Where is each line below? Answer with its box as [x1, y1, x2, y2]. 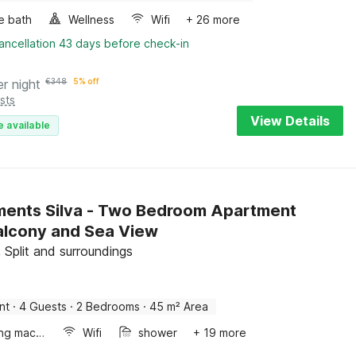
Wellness [68, 13, 115, 26]
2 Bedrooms [76, 300, 141, 313]
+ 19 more [193, 326, 247, 339]
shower [138, 326, 178, 339]
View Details [250, 113, 330, 129]
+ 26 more [186, 13, 241, 26]
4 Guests [19, 300, 68, 313]
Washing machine [36, 326, 45, 339]
